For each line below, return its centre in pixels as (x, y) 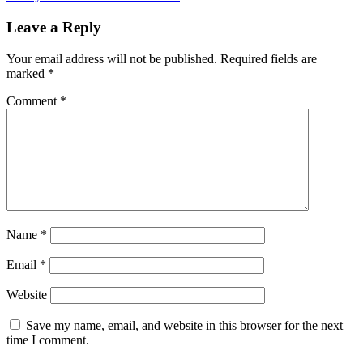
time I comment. (48, 340)
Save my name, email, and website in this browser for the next (184, 325)
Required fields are (269, 58)
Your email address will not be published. (112, 58)
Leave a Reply (54, 28)
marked (27, 73)
